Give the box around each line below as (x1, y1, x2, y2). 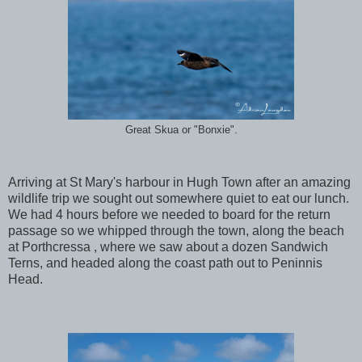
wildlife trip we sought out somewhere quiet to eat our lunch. (8, 192, 349, 206)
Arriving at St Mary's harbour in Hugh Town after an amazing (8, 175, 351, 190)
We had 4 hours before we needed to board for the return (8, 208, 330, 222)
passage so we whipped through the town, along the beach (8, 224, 344, 238)
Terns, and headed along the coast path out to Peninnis (8, 256, 322, 271)
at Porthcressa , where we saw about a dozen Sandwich (8, 240, 328, 255)
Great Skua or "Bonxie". (124, 124, 238, 136)
